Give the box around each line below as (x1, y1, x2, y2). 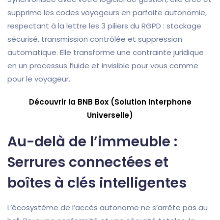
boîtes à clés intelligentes (7, 173, 187, 193)
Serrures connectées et (7, 153, 168, 172)
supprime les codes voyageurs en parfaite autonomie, (7, 7, 207, 18)
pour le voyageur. (7, 74, 70, 84)
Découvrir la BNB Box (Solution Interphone (28, 97, 192, 108)
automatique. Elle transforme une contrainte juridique (7, 47, 204, 58)
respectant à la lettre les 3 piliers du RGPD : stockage (7, 21, 201, 31)
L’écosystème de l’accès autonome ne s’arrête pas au (7, 202, 208, 213)
